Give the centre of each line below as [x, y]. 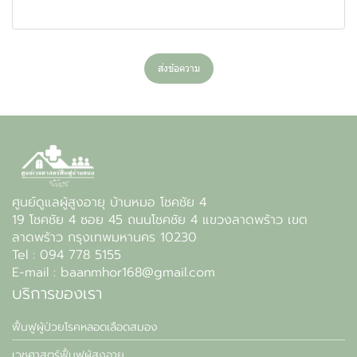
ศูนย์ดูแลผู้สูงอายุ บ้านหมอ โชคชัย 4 [109, 202]
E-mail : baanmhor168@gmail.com [114, 273]
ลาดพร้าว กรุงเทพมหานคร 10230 [104, 237]
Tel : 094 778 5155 [67, 255]
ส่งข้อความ [178, 68]
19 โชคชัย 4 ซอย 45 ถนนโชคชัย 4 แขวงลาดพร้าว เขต [160, 220]
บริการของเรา [57, 293]
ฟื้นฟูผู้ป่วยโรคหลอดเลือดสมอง [85, 327]
